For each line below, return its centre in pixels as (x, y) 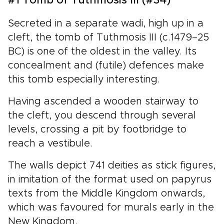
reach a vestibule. (50, 143)
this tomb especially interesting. (84, 79)
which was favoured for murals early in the (111, 207)
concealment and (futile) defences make (106, 65)
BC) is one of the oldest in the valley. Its (102, 51)
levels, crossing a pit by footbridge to (97, 129)
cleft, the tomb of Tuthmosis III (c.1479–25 (108, 37)
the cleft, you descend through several (102, 115)
